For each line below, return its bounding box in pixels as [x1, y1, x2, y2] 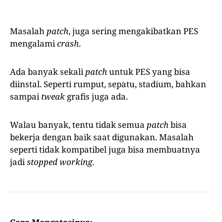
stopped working [27, 156, 92, 167]
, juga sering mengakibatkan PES [68, 25, 198, 37]
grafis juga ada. [67, 90, 128, 102]
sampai [10, 90, 41, 102]
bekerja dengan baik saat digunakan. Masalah [10, 131, 194, 143]
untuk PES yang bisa [107, 65, 190, 77]
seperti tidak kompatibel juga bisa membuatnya [10, 143, 200, 155]
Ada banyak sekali [10, 65, 85, 77]
